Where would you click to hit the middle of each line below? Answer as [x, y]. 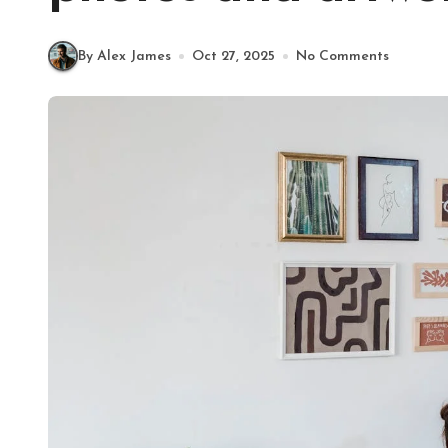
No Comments [342, 56]
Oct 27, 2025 [233, 56]
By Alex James [124, 56]
